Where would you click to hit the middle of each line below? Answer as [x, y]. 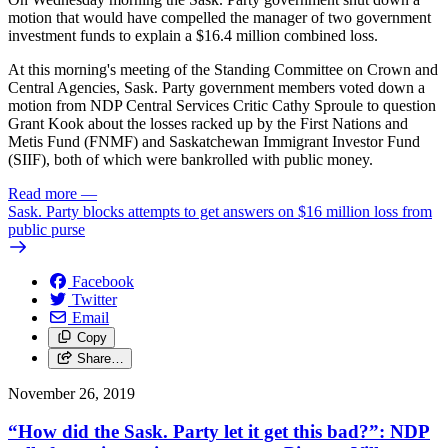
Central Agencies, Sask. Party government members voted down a [216, 87]
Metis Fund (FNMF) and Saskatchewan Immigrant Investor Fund [214, 141]
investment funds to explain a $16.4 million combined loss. [193, 35]
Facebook [103, 281]
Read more [42, 193]
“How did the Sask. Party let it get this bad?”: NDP [219, 432]
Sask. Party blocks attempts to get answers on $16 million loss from [220, 211]
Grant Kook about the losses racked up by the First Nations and [208, 123]
